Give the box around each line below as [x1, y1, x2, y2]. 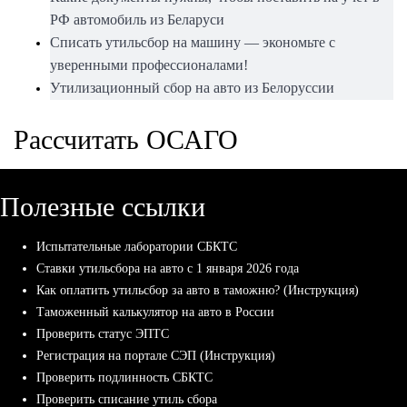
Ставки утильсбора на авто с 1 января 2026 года [36, 262, 299, 276]
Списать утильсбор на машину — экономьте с [50, 35, 335, 51]
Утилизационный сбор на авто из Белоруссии [50, 80, 334, 96]
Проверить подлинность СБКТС [36, 371, 213, 385]
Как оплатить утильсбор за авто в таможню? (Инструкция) [36, 283, 359, 298]
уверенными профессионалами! [50, 57, 248, 74]
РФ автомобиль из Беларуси [50, 12, 224, 28]
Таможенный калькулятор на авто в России [36, 305, 274, 320]
